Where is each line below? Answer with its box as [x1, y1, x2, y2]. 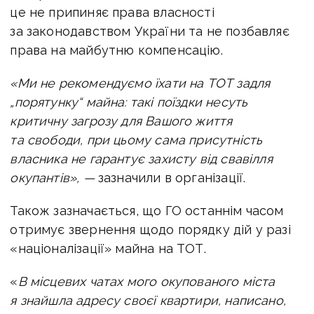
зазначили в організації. [94, 170, 246, 185]
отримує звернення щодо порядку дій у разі [10, 221, 291, 237]
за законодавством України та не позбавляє [10, 23, 289, 39]
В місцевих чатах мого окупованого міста [18, 273, 275, 289]
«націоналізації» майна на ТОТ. [10, 240, 206, 256]
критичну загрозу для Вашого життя [10, 113, 233, 128]
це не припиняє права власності [10, 4, 214, 20]
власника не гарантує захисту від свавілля [10, 151, 273, 166]
